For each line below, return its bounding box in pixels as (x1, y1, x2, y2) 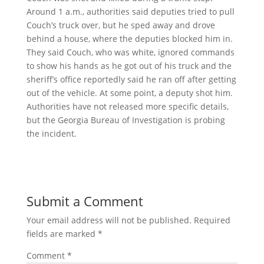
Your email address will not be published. (26, 214, 192, 226)
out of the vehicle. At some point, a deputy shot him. (26, 87, 233, 99)
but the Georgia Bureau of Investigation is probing (26, 114, 225, 126)
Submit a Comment (26, 192, 143, 210)
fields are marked (26, 228, 98, 240)
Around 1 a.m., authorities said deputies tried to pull (26, 6, 235, 18)
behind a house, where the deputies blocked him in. (26, 33, 233, 45)
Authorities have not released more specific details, (26, 101, 229, 113)
